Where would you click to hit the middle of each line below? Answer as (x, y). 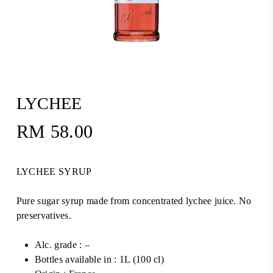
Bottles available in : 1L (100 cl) (99, 260)
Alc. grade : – (62, 245)
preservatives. (44, 216)
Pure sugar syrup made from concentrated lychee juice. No (134, 201)
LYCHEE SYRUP (54, 172)
